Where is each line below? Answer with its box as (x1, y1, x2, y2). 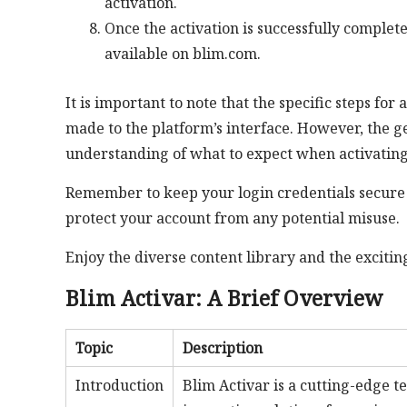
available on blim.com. (104, 43, 261, 64)
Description (183, 337, 263, 358)
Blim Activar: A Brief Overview (65, 283, 383, 313)
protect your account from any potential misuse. (65, 207, 400, 228)
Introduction (75, 374, 164, 395)
